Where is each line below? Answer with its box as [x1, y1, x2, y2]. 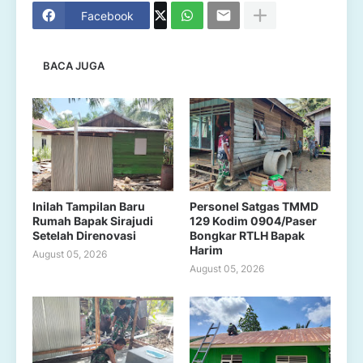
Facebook [81, 8, 134, 23]
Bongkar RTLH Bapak [190, 228, 305, 242]
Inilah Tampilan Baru [32, 199, 145, 213]
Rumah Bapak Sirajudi [32, 214, 153, 228]
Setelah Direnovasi [32, 228, 136, 242]
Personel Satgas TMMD [190, 199, 318, 213]
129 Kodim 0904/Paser [190, 214, 317, 228]
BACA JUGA [43, 58, 105, 72]
